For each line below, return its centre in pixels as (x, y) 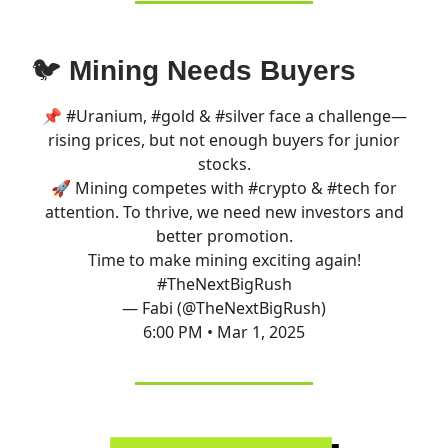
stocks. (224, 163)
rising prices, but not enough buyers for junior (224, 139)
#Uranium (104, 115)
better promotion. (224, 235)
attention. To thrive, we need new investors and (224, 211)
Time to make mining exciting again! (224, 259)
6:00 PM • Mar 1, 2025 (224, 331)
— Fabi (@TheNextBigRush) (224, 307)
